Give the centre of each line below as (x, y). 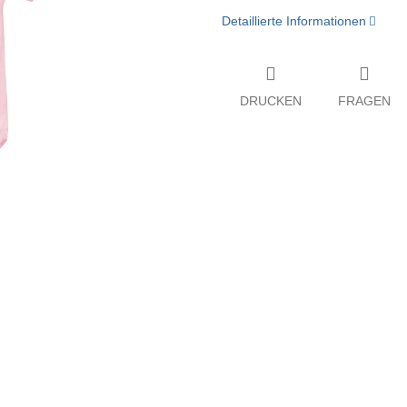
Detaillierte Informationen (294, 21)
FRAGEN (364, 100)
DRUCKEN (271, 100)
